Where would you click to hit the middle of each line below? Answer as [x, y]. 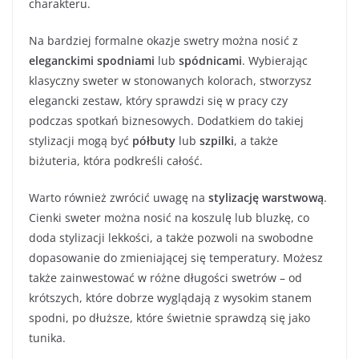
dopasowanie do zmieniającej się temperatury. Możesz [176, 257]
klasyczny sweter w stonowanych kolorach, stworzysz [170, 80]
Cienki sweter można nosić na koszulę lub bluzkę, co [169, 217]
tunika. [47, 337]
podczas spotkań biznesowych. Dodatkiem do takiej [166, 120]
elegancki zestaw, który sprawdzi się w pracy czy [158, 100]
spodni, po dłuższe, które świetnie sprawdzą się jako [169, 317]
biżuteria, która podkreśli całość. [116, 160]
